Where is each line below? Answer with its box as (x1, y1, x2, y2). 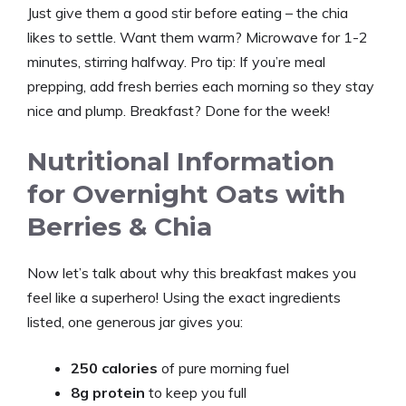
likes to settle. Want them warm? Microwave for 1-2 (27, 27, 368, 46)
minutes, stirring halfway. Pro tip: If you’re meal (27, 52, 325, 71)
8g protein (71, 382, 145, 401)
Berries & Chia (27, 210, 212, 242)
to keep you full (145, 382, 246, 401)
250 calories (71, 358, 158, 377)
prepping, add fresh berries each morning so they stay (27, 76, 374, 95)
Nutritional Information (27, 145, 334, 177)
